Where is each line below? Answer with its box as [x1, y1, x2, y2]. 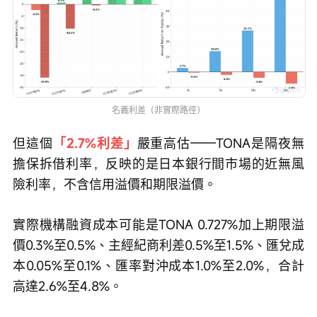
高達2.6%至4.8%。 [13, 277, 122, 295]
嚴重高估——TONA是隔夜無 [137, 134, 304, 152]
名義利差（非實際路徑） [112, 104, 205, 116]
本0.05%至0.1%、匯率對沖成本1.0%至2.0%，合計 [13, 257, 304, 275]
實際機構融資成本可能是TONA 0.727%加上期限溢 [13, 216, 304, 234]
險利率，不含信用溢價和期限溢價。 [13, 175, 217, 193]
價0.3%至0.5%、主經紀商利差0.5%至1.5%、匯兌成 [13, 236, 304, 254]
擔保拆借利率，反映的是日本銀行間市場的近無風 [13, 155, 304, 173]
